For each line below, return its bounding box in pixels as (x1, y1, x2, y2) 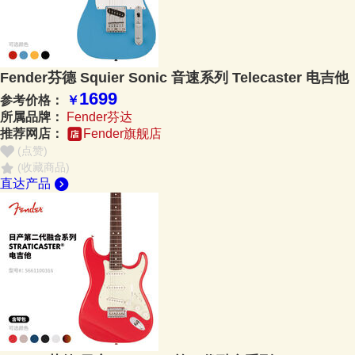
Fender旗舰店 (83, 126, 162, 140)
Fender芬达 (67, 109, 132, 124)
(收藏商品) (17, 160, 70, 174)
